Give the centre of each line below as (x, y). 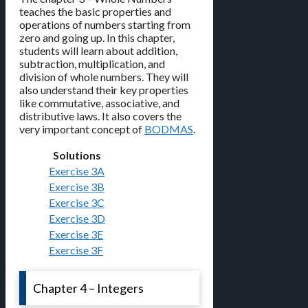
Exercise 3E (76, 234)
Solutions (77, 155)
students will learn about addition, (98, 51)
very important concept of (82, 129)
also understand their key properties (104, 90)
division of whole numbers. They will (104, 77)
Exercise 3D (77, 219)
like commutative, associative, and (99, 103)
